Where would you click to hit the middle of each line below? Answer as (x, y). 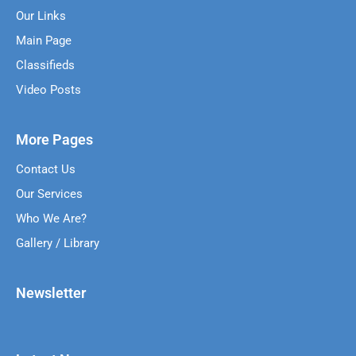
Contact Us (46, 169)
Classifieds (45, 65)
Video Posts (48, 89)
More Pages (54, 139)
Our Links (41, 15)
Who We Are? (51, 218)
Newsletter (51, 292)
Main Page (44, 40)
